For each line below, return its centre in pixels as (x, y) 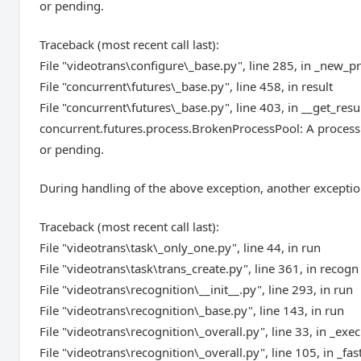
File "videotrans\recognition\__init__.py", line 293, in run (197, 289)
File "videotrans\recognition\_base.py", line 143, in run (192, 310)
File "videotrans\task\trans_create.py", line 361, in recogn (199, 268)
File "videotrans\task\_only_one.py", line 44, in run (180, 247)
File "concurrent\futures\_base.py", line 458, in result (187, 86)
